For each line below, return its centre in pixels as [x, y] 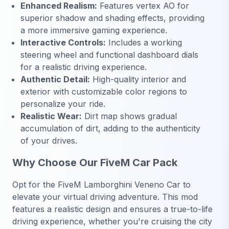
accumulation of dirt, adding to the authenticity [110, 128]
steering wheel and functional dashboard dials [109, 54]
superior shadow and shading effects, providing [112, 18]
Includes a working [144, 42]
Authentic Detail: [55, 79]
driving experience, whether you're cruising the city [112, 222]
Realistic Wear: [51, 116]
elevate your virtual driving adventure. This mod [105, 197]
